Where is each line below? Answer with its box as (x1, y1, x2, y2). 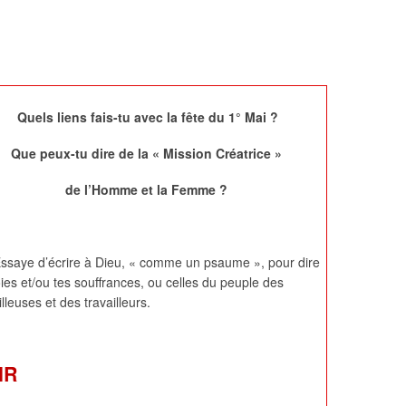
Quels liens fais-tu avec (17, 108, 163, 127)
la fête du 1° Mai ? (167, 108, 278, 127)
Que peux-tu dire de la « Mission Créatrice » (10, 144, 282, 163)
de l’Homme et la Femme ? (64, 180, 227, 199)
